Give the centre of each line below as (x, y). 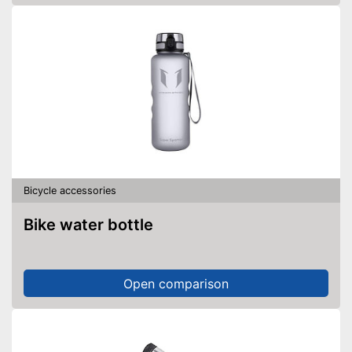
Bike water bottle (93, 225)
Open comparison (176, 283)
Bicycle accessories (70, 190)
